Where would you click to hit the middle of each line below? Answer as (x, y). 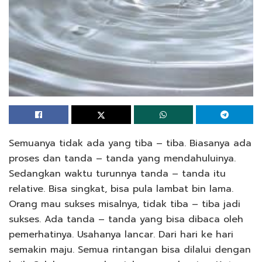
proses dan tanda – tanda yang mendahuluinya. (122, 158)
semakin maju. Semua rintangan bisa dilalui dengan (130, 249)
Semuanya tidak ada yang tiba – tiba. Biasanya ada (130, 143)
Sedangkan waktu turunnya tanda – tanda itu (117, 173)
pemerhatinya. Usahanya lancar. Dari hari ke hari (121, 234)
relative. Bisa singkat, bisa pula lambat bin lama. (121, 189)
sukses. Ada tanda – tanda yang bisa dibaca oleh (126, 219)
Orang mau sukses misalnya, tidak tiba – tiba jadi (125, 204)
